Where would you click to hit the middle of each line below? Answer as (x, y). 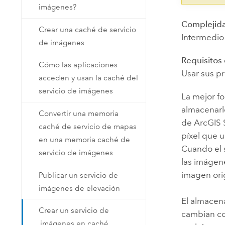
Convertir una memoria (79, 113)
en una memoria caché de (85, 139)
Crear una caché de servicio (88, 29)
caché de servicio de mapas (88, 126)
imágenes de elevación (80, 188)
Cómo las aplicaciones (78, 65)
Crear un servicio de (74, 211)
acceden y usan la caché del (89, 78)
